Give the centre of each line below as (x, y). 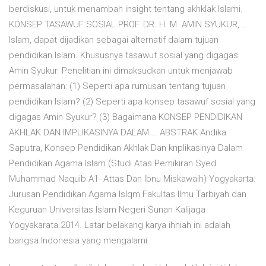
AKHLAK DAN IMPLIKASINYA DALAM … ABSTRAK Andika (118, 133)
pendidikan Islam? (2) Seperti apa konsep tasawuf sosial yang (132, 102)
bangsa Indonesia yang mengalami (78, 241)
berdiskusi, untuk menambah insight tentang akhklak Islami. (126, 9)
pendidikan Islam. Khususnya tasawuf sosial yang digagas (123, 56)
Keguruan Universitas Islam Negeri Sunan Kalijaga (107, 210)
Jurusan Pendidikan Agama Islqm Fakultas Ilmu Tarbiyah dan (128, 194)
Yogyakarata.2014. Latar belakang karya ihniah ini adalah (120, 225)
